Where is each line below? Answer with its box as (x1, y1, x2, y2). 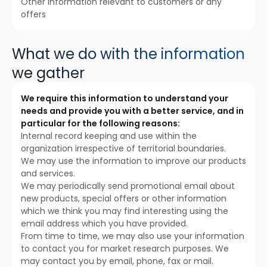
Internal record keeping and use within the (21, 130, 197, 142)
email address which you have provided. (21, 218, 188, 229)
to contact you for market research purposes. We (21, 243, 229, 254)
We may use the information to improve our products (21, 155, 246, 167)
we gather (12, 63, 85, 83)
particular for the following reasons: (21, 117, 180, 129)
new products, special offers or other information (21, 193, 226, 204)
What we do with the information (12, 44, 245, 64)
